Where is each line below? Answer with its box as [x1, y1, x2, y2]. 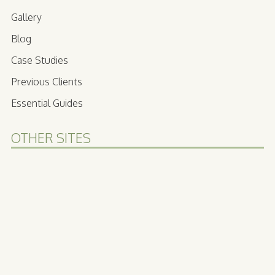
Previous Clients [11, 76, 82, 88]
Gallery [11, 11, 42, 24]
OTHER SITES [11, 130, 91, 147]
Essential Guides [11, 97, 83, 110]
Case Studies [11, 54, 68, 67]
